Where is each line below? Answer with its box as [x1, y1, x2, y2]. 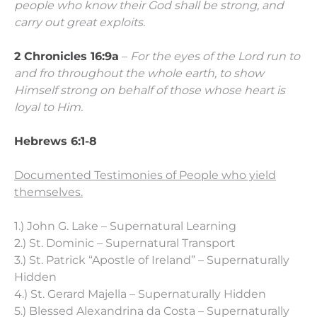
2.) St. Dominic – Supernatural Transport [14, 236, 236, 250]
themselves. [14, 185, 83, 199]
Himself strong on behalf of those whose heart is [14, 83, 285, 97]
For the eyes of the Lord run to [130, 50, 300, 63]
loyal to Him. [14, 100, 83, 114]
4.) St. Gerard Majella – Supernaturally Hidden [14, 287, 266, 301]
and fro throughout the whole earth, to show [14, 67, 264, 80]
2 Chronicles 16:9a [14, 50, 119, 63]
